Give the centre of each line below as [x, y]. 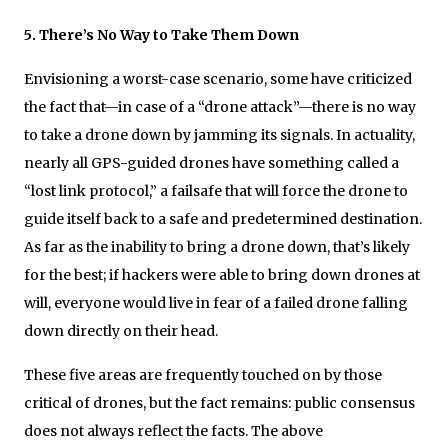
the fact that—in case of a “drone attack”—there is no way [220, 106]
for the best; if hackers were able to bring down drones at [222, 274]
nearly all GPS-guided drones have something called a [211, 162]
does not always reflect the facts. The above [173, 430]
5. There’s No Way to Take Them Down [161, 34]
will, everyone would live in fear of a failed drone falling [216, 302]
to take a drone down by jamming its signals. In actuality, [219, 134]
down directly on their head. [121, 330]
